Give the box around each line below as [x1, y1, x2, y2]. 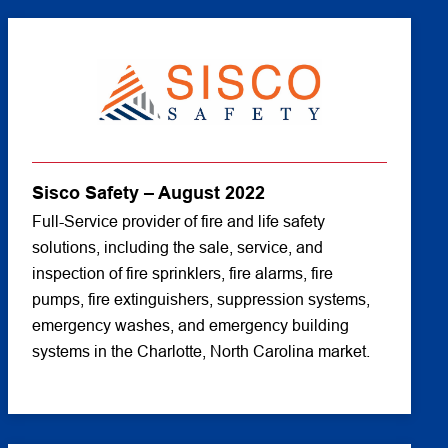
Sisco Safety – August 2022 [31, 183, 265, 203]
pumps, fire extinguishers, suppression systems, [31, 291, 370, 308]
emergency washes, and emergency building [31, 317, 349, 334]
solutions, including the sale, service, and [31, 239, 323, 256]
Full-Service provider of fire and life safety [31, 213, 325, 230]
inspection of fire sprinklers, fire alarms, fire [31, 265, 333, 282]
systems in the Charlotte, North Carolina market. [31, 343, 370, 360]
